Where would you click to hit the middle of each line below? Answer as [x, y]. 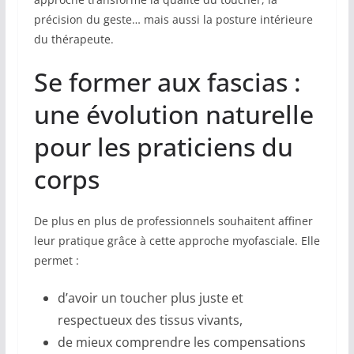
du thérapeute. [73, 40]
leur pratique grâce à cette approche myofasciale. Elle [177, 241]
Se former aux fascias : [167, 82]
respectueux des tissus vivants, [150, 320]
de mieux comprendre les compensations [181, 343]
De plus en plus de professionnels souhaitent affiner [173, 221]
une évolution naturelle [173, 115]
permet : [56, 261]
